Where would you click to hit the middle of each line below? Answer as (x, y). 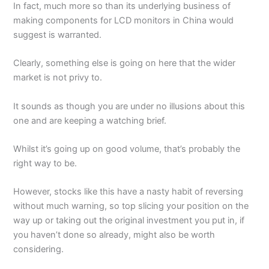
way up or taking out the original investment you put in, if (129, 221)
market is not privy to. (58, 78)
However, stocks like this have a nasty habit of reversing (128, 192)
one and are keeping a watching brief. (90, 120)
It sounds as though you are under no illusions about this (129, 106)
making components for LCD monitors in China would (124, 20)
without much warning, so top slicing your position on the (131, 206)
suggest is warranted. (58, 35)
